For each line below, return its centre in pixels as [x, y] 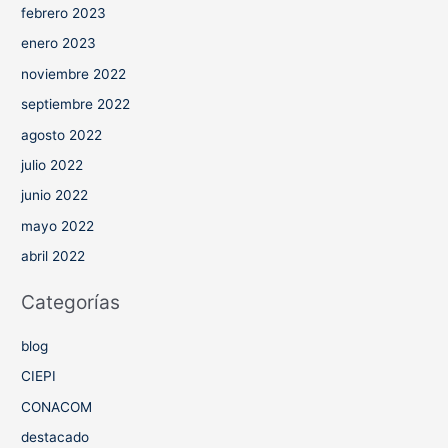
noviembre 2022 [74, 73]
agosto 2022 [62, 134]
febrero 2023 [64, 12]
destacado [55, 437]
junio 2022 [55, 195]
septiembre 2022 [76, 104]
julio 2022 [52, 164]
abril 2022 [53, 256]
